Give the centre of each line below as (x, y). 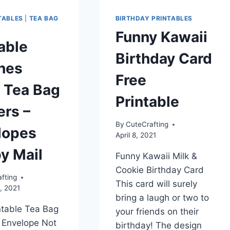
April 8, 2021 (136, 135)
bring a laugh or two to (162, 198)
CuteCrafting (147, 124)
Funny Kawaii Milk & (156, 156)
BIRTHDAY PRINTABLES (154, 18)
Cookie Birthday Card (161, 170)
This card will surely (156, 184)
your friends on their (157, 212)
